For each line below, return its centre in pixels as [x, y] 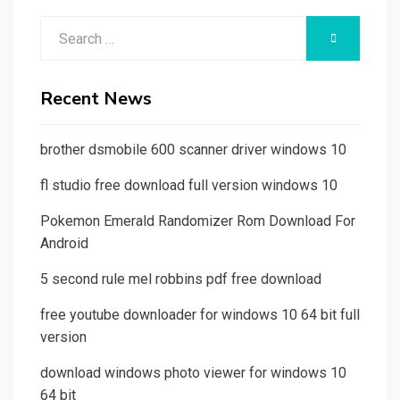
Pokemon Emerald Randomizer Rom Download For [198, 221]
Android [64, 244]
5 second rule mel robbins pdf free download [181, 279]
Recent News [96, 99]
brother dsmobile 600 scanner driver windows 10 [193, 150]
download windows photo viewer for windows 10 [193, 373]
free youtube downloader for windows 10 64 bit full [200, 315]
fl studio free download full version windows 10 [189, 186]
